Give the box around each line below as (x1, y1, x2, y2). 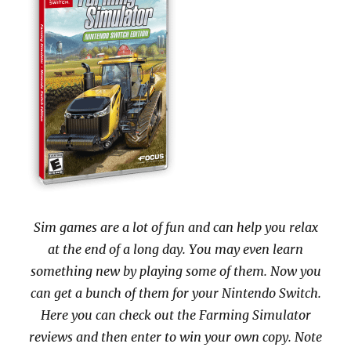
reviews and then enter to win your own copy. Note (29, 329, 322, 346)
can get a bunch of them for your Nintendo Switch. (30, 285, 321, 302)
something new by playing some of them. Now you (30, 263, 321, 280)
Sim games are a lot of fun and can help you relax (33, 219, 318, 236)
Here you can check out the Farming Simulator (40, 307, 311, 324)
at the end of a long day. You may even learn (48, 241, 303, 258)
